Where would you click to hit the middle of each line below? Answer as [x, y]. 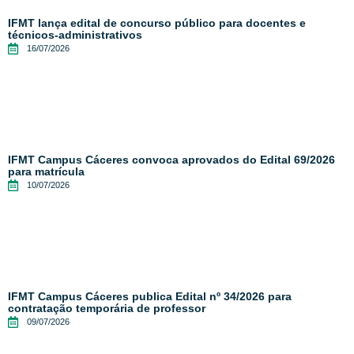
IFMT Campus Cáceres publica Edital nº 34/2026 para [150, 297]
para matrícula [46, 172]
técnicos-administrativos [75, 35]
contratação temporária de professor [107, 309]
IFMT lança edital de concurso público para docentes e [157, 23]
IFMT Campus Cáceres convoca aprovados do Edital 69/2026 [171, 160]
